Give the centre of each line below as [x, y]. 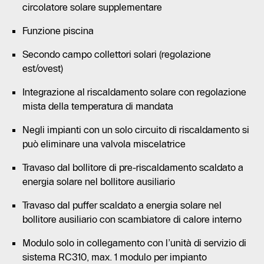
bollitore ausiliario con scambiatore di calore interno [132, 219]
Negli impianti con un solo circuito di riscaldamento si [136, 129]
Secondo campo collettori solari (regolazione [117, 54]
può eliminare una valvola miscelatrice [104, 143]
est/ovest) [43, 68]
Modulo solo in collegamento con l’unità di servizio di [134, 242]
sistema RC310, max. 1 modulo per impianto [115, 257]
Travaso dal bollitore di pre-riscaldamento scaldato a [133, 167]
